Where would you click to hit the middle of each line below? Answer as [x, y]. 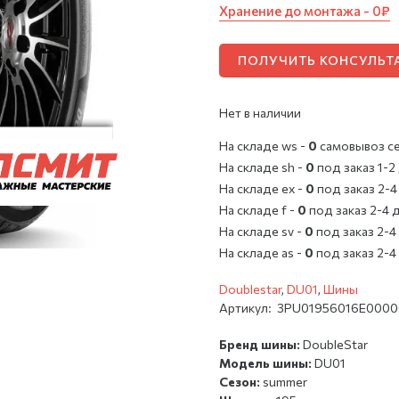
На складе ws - [264, 145]
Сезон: [241, 381]
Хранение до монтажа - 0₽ [305, 10]
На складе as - [262, 252]
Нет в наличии [261, 112]
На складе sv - [262, 231]
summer [285, 381]
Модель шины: [267, 362]
